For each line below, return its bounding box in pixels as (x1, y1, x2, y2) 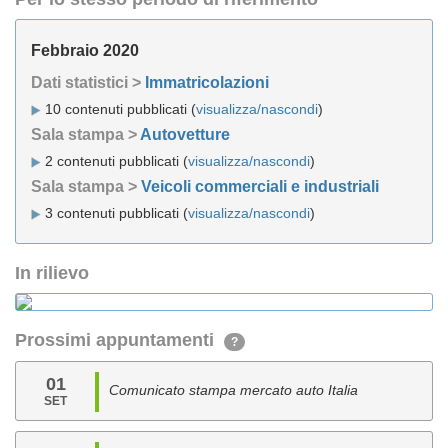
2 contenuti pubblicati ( (41, 153, 188, 169)
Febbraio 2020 (31, 42, 139, 59)
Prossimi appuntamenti (15, 330, 224, 350)
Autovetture (140, 126, 230, 143)
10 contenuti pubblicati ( (41, 101, 196, 117)
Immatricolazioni (145, 74, 269, 91)
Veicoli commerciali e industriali (141, 178, 379, 195)
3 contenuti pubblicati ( (41, 205, 188, 221)
